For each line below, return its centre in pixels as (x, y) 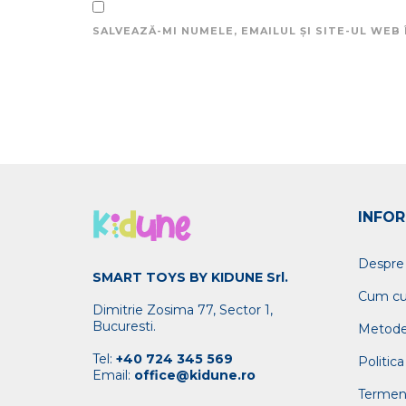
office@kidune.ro (193, 376)
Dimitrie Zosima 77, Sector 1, (183, 310)
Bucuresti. (124, 327)
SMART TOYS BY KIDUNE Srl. (190, 278)
